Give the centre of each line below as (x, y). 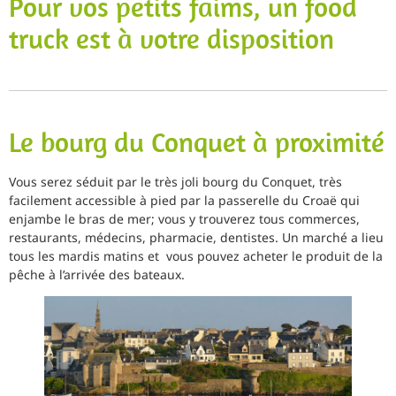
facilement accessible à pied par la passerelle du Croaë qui (184, 200)
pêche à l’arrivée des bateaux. (97, 274)
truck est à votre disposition (171, 38)
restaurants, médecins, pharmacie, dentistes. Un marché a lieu (196, 237)
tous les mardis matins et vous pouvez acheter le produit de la (196, 255)
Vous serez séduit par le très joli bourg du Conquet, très (175, 181)
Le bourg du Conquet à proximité (197, 141)
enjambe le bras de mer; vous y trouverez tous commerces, (184, 218)
